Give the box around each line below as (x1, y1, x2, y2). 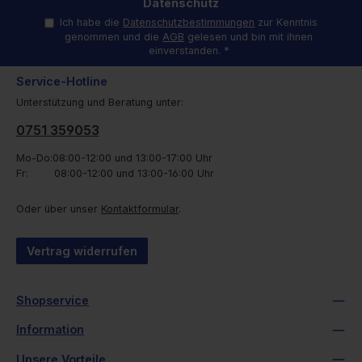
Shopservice (16, 293, 89, 307)
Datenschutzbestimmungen (123, 15, 255, 28)
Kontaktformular (101, 203, 179, 216)
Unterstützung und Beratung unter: (16, 96, 183, 109)
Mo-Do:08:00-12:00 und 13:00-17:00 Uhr (16, 151, 213, 164)
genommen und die (65, 30, 163, 43)
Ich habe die (60, 15, 124, 28)
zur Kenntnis (255, 15, 318, 28)
